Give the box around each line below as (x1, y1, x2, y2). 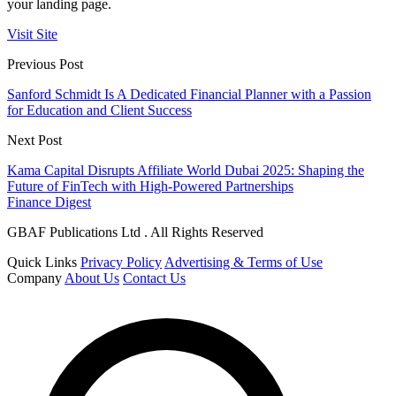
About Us (65, 270, 119, 286)
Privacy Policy (80, 254, 162, 270)
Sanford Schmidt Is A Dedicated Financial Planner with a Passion (7, 86, 371, 102)
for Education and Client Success (7, 102, 192, 118)
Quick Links (7, 254, 77, 270)
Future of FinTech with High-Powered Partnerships (7, 178, 293, 194)
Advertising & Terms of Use (164, 254, 323, 270)
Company (7, 270, 62, 286)
